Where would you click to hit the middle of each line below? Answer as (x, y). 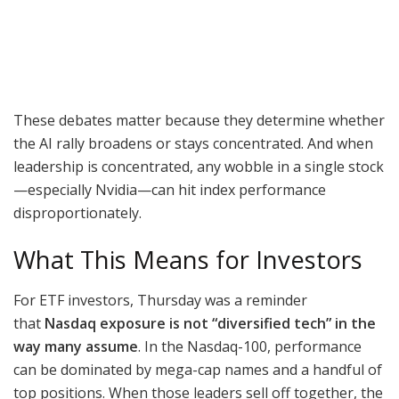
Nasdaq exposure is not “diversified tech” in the (210, 323)
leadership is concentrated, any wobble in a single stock (199, 166)
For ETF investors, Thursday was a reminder (160, 300)
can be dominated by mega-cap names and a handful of (198, 369)
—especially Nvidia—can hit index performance (170, 189)
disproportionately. (77, 212)
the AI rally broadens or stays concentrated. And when (193, 143)
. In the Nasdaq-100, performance (250, 346)
